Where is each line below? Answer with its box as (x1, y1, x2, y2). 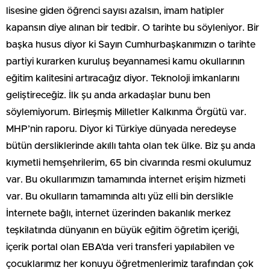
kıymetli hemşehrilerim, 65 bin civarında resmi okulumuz (6, 158, 251, 168)
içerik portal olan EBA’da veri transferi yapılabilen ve (6, 242, 234, 253)
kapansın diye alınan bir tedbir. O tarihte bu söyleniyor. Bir (6, 23, 259, 33)
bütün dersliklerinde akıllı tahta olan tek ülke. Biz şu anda (6, 141, 256, 151)
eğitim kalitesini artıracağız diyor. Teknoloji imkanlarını (6, 74, 239, 84)
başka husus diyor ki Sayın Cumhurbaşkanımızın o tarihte (6, 40, 256, 50)
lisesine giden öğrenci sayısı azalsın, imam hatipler (6, 6, 224, 16)
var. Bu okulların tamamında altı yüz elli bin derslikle (6, 192, 233, 202)
